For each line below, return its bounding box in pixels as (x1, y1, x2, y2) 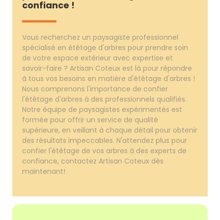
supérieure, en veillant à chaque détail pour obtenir (22, 125, 198, 135)
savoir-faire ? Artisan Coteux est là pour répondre (22, 63, 192, 73)
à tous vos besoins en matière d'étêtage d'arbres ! (22, 73, 195, 83)
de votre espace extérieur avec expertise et (22, 53, 173, 63)
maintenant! (22, 166, 66, 176)
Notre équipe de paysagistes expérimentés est (22, 104, 183, 114)
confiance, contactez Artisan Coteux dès (22, 156, 164, 166)
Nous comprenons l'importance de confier (22, 83, 168, 94)
